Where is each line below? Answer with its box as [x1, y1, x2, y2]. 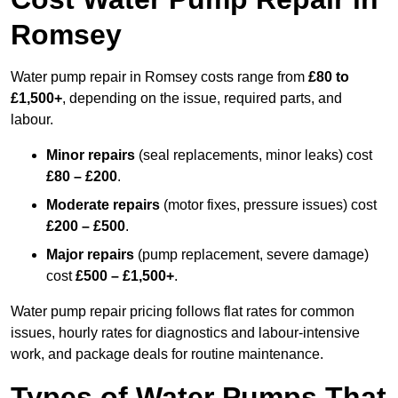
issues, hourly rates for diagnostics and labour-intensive [11, 325, 360, 341]
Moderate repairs [46, 197, 160, 213]
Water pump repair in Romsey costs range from [11, 69, 308, 85]
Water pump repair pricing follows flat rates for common [11, 304, 354, 320]
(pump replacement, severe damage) [134, 247, 369, 263]
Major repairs [46, 247, 134, 263]
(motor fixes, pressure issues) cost [160, 197, 377, 213]
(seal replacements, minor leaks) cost [135, 147, 372, 163]
